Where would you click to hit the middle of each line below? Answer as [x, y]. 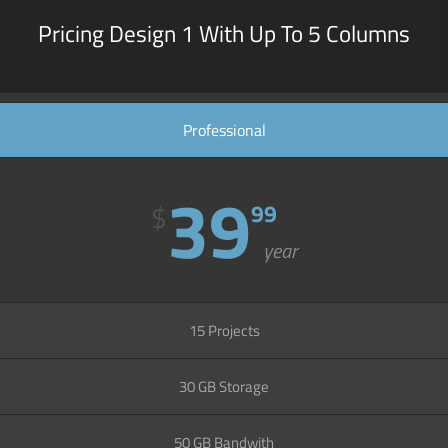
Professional [224, 129]
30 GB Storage [224, 386]
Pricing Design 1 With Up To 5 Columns [224, 34]
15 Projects [224, 330]
